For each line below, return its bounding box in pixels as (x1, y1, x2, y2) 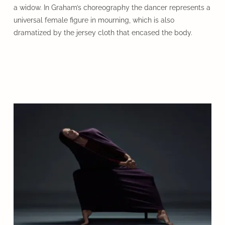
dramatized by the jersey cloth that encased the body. (13, 28, 192, 37)
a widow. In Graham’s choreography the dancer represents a (13, 3, 210, 12)
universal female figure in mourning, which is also (13, 16, 174, 24)
